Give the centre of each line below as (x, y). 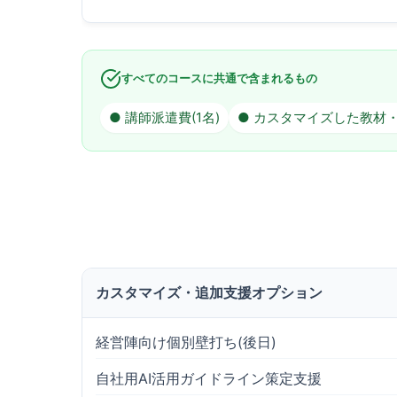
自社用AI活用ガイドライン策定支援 (209, 378)
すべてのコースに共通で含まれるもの (219, 78)
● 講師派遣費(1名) (164, 117)
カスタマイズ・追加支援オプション (209, 292)
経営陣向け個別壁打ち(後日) (186, 342)
